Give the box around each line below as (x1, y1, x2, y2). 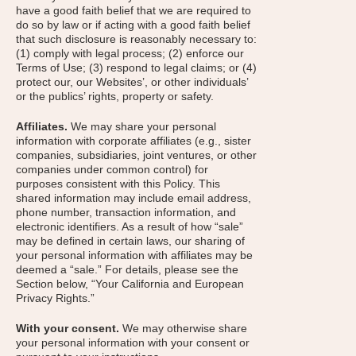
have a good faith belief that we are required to (16, 4, 251, 17)
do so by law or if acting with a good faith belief (16, 18, 250, 31)
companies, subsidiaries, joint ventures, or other (16, 149, 257, 161)
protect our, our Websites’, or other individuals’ (16, 75, 248, 88)
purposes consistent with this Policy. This (16, 177, 220, 190)
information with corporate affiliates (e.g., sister (16, 134, 251, 147)
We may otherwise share (119, 322, 247, 335)
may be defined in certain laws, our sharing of (16, 234, 245, 247)
